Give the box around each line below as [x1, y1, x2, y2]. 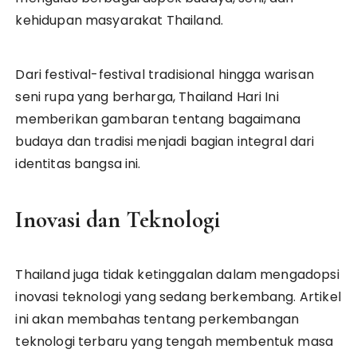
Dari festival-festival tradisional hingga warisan [15, 65, 314, 84]
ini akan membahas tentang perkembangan [15, 309, 300, 328]
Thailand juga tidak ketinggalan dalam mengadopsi [15, 265, 339, 284]
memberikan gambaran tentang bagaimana [15, 109, 301, 128]
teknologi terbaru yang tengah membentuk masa [15, 331, 334, 351]
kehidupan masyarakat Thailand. [15, 10, 223, 29]
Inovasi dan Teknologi [15, 205, 221, 233]
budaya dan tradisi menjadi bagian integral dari [15, 131, 315, 151]
